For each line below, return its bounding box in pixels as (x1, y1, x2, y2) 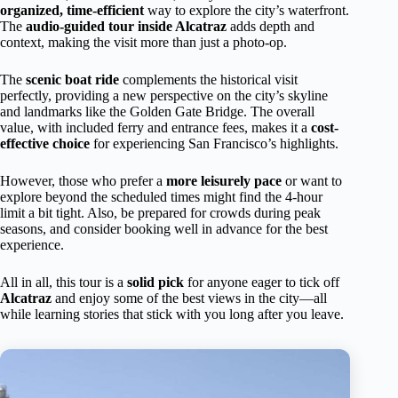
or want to (282, 173, 342, 189)
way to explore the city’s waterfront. (144, 3, 349, 19)
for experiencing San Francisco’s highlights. (90, 136, 338, 152)
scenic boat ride (26, 72, 119, 88)
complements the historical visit (119, 72, 298, 88)
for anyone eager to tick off (184, 275, 339, 291)
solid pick (127, 275, 184, 291)
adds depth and (227, 19, 314, 35)
